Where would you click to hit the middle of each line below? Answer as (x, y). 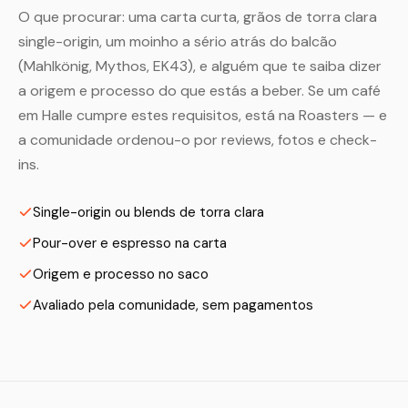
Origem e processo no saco (121, 274)
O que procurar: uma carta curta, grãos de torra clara (198, 17)
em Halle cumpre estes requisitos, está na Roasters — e (203, 115)
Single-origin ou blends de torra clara (148, 212)
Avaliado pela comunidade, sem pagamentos (173, 305)
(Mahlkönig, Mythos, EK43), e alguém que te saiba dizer (200, 66)
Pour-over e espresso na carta (130, 243)
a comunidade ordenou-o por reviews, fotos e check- (198, 140)
